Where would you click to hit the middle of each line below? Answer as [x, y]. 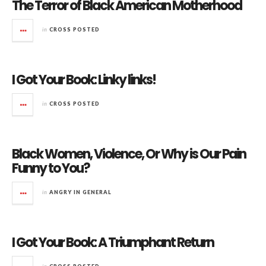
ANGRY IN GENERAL [80, 192]
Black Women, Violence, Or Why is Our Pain [129, 154]
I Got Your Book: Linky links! [84, 80]
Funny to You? [51, 168]
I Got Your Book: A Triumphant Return [113, 243]
